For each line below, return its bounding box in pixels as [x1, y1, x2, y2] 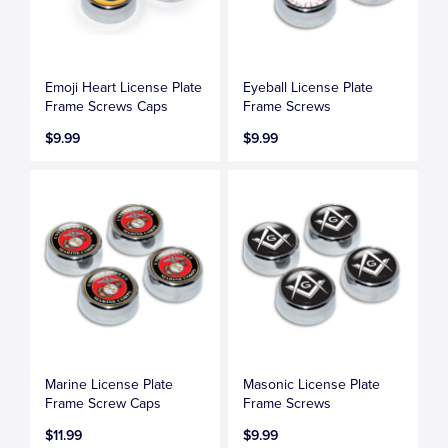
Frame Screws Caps [45, 97, 169, 115]
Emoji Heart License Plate [45, 78, 203, 96]
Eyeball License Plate [243, 78, 374, 96]
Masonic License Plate [243, 375, 381, 393]
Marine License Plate [45, 375, 174, 393]
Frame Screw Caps [45, 394, 162, 412]
